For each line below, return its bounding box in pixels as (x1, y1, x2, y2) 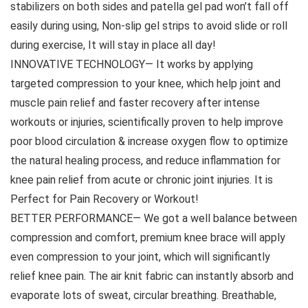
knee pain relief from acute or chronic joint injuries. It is (10, 173, 273, 187)
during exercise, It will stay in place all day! (10, 38, 216, 52)
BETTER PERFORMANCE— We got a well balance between (10, 212, 297, 225)
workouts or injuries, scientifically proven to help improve (10, 115, 283, 129)
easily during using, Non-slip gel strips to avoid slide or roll (10, 19, 287, 33)
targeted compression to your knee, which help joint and (10, 77, 280, 91)
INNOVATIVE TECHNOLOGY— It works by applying (10, 58, 253, 71)
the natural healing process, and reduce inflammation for (10, 154, 280, 168)
